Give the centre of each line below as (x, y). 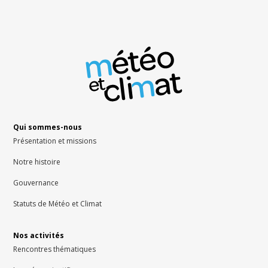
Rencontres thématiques (55, 249)
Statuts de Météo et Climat (58, 204)
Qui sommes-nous (48, 127)
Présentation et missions (55, 141)
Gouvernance (36, 183)
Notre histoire (37, 162)
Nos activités (39, 236)
